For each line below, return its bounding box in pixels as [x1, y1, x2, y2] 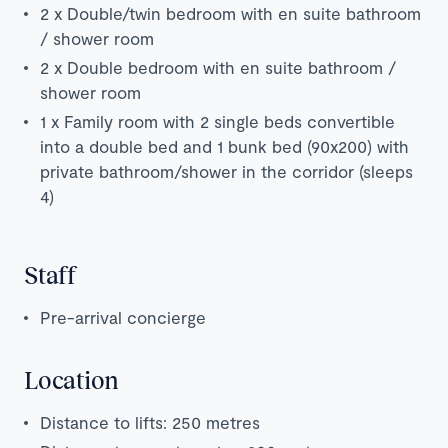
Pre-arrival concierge [40, 306, 206, 327]
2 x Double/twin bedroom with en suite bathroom [40, 2, 421, 23]
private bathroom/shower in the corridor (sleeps [40, 160, 413, 181]
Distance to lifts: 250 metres [40, 411, 260, 432]
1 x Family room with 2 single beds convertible [40, 110, 395, 131]
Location [24, 364, 119, 394]
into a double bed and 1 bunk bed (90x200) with [40, 135, 409, 156]
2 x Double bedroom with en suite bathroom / [40, 56, 396, 77]
